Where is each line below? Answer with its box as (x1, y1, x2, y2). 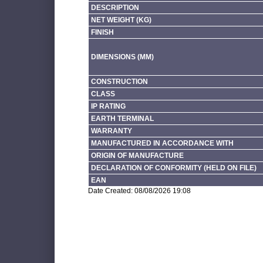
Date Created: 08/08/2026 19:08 (87, 186, 191, 195)
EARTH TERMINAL (90, 114, 154, 123)
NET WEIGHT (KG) (90, 15, 151, 24)
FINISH (90, 28, 114, 36)
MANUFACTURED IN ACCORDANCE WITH (90, 139, 234, 147)
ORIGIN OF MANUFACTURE (90, 151, 184, 160)
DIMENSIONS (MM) (90, 52, 154, 61)
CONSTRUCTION (90, 77, 148, 86)
